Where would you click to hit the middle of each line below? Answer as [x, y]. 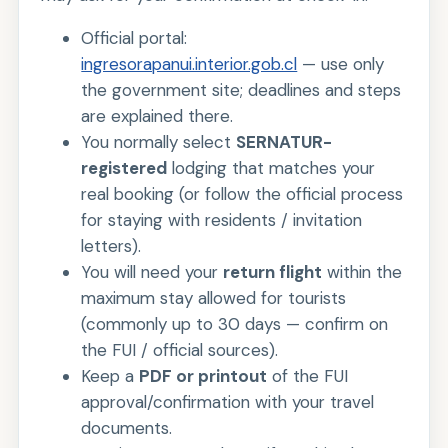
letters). [111, 246]
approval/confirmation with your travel [228, 402]
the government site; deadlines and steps [241, 90]
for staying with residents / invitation [222, 220]
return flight [273, 272]
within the [362, 272]
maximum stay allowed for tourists [214, 298]
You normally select [159, 142]
